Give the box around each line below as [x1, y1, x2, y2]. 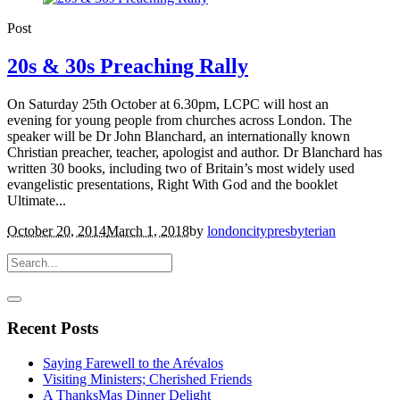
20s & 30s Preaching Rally [7, 54, 248, 78]
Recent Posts [7, 319, 98, 338]
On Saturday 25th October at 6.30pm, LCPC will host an [7, 96, 329, 112]
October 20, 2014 [7, 222, 106, 238]
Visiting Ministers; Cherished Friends [43, 371, 252, 387]
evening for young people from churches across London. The [7, 112, 352, 128]
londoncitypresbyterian [207, 222, 336, 238]
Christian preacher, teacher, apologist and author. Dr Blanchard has [7, 144, 382, 160]
